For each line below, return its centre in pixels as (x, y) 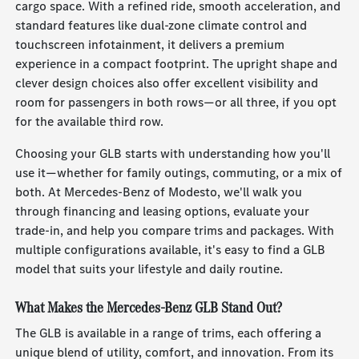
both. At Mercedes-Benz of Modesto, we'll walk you (159, 192)
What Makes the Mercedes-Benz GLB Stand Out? (149, 308)
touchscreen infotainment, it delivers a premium (150, 45)
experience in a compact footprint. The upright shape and (177, 64)
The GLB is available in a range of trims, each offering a (169, 333)
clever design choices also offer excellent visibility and (167, 83)
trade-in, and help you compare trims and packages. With (175, 231)
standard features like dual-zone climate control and (161, 26)
